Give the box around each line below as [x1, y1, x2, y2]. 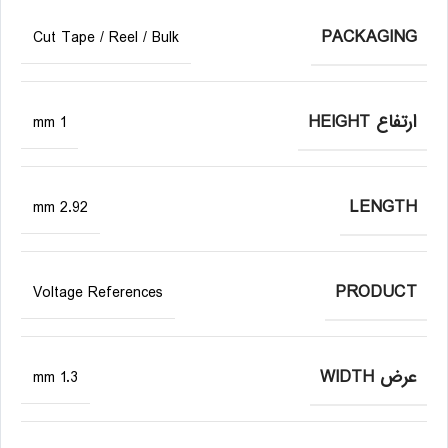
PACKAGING [321, 24, 417, 51]
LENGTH [350, 194, 417, 221]
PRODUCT [335, 279, 417, 306]
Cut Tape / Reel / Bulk [33, 26, 179, 50]
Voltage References [33, 281, 163, 305]
